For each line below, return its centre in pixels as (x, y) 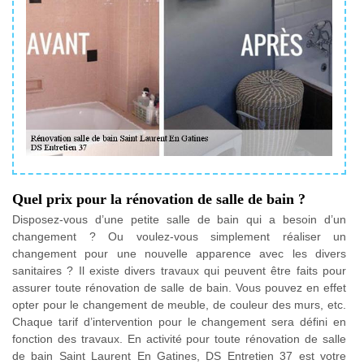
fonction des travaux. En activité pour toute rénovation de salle (179, 338)
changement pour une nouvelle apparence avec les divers (179, 253)
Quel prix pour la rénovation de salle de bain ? (159, 199)
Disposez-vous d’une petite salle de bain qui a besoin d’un (179, 219)
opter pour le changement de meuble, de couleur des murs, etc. (179, 304)
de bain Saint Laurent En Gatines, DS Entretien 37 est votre (179, 355)
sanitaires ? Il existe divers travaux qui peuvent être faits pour (179, 270)
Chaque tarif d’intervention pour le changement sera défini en (179, 321)
